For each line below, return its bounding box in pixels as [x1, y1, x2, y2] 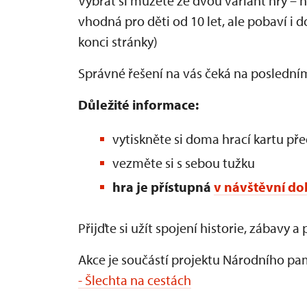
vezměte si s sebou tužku [112, 153, 255, 171]
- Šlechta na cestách [78, 271, 191, 288]
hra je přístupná [112, 177, 214, 195]
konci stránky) [78, 32, 158, 50]
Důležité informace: [78, 95, 199, 113]
